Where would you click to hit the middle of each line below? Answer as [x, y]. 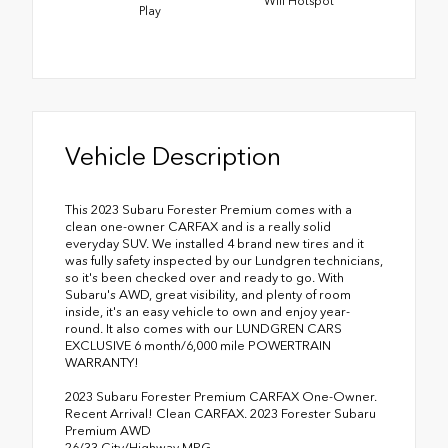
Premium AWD [108, 430]
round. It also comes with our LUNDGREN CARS [203, 328]
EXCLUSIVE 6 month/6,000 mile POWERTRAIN [198, 345]
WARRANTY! [102, 362]
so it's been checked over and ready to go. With [204, 277]
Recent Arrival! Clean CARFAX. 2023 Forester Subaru [220, 413]
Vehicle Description [173, 155]
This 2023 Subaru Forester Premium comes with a [208, 209]
